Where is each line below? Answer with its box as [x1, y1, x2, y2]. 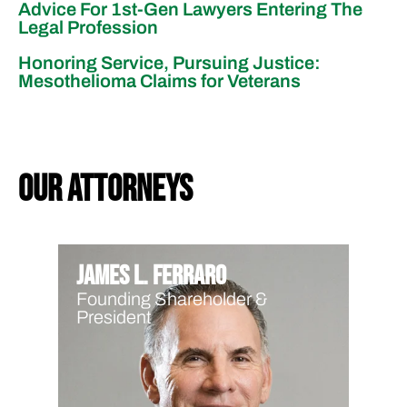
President [76, 306, 152, 327]
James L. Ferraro [76, 259, 226, 293]
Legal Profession [18, 16, 158, 37]
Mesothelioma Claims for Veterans [18, 70, 301, 91]
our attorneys [18, 167, 193, 212]
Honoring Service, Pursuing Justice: [18, 52, 321, 73]
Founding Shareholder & [76, 288, 268, 309]
